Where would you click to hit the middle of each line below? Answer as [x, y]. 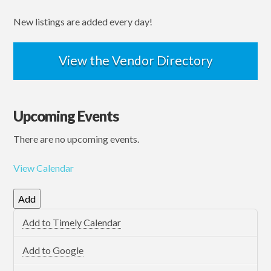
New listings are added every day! [83, 21]
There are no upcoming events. [77, 139]
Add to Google [53, 250]
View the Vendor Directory [135, 60]
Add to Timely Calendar [72, 223]
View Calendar [44, 168]
